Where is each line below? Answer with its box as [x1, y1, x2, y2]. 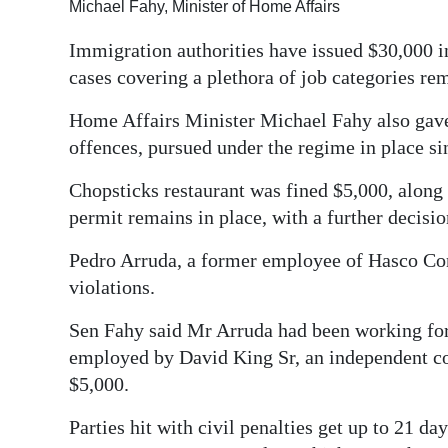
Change [32, 194, 89, 216]
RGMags [32, 93, 94, 115]
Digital [32, 20, 80, 42]
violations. [69, 276, 155, 299]
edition [32, 48, 85, 70]
